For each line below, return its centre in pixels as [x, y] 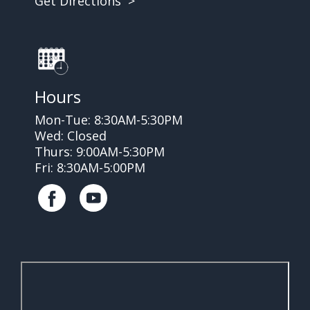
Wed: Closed [71, 135]
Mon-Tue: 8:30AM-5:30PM [109, 119]
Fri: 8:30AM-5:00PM [90, 167]
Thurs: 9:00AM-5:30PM [100, 151]
